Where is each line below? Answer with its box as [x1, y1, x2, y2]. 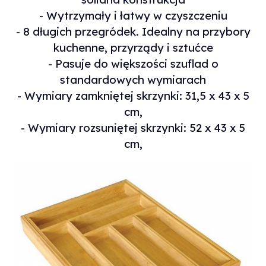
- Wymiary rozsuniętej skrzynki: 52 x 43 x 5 [21, 121, 245, 135]
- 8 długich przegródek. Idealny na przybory [15, 24, 251, 39]
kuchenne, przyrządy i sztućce [53, 40, 213, 55]
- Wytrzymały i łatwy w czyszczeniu [39, 8, 227, 23]
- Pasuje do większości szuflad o [47, 56, 218, 71]
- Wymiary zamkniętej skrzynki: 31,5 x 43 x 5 [17, 88, 249, 103]
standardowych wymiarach [60, 72, 206, 87]
